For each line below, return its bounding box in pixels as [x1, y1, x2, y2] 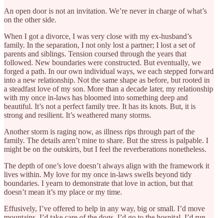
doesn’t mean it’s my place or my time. [4, 187, 122, 196]
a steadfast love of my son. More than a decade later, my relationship [4, 84, 213, 93]
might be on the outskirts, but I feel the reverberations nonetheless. [4, 145, 206, 153]
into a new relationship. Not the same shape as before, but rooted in [4, 75, 210, 84]
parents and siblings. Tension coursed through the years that [4, 49, 186, 58]
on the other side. [4, 15, 56, 24]
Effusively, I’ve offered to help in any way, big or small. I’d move [4, 204, 205, 213]
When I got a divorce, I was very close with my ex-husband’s [4, 32, 192, 40]
